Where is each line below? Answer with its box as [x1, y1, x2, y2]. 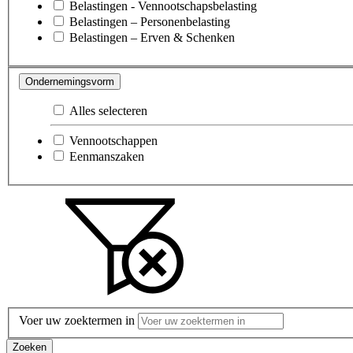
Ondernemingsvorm [25, 75, 114, 87]
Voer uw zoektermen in [19, 314, 135, 328]
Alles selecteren [69, 103, 147, 117]
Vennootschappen [69, 133, 158, 147]
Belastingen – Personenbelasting [69, 15, 230, 29]
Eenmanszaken [69, 149, 144, 163]
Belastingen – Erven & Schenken [69, 31, 235, 45]
